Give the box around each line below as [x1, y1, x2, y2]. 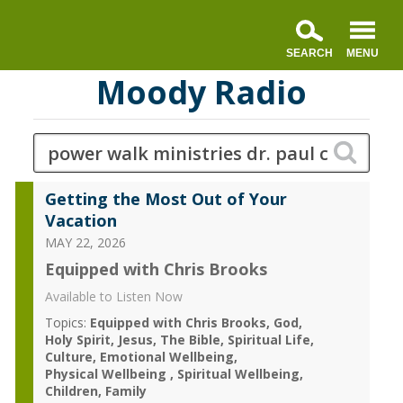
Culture [44, 348, 93, 365]
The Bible [159, 331, 220, 348]
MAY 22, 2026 [44, 234, 126, 251]
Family [104, 382, 147, 399]
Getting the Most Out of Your [44, 188, 287, 210]
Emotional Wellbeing [99, 348, 234, 365]
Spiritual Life [227, 331, 310, 348]
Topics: [44, 314, 86, 331]
